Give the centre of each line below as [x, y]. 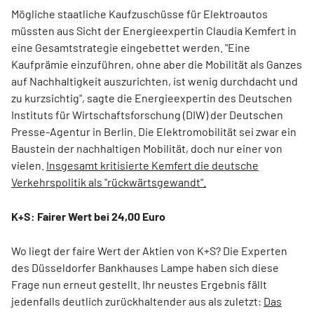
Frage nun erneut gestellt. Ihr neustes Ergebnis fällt [139, 284]
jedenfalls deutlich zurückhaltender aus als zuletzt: [137, 301]
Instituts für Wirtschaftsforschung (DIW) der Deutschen [147, 115]
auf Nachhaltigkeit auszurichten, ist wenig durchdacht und [155, 81]
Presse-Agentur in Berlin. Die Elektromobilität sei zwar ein [154, 131]
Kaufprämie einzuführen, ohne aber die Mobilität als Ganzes [157, 64]
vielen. [29, 165]
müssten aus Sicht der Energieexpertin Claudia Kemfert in [154, 30]
